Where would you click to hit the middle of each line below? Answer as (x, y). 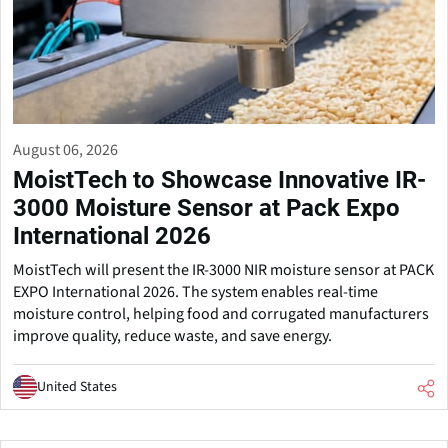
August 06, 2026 (65, 149)
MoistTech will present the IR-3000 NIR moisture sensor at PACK (223, 269)
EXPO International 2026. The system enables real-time (195, 291)
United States (77, 386)
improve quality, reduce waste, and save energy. (172, 335)
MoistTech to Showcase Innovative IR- (219, 179)
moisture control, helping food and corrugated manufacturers (221, 313)
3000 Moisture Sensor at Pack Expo (206, 207)
